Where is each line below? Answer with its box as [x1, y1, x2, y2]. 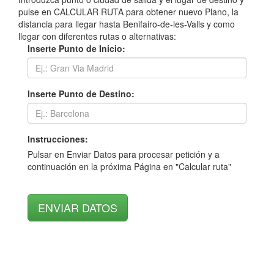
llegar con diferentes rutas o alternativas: [18, 30, 176, 42]
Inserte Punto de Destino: [28, 87, 135, 100]
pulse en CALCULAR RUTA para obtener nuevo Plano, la [18, 6, 239, 18]
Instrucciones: [28, 133, 88, 145]
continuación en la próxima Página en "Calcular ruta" [28, 160, 231, 172]
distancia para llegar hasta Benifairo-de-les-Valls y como [18, 18, 235, 30]
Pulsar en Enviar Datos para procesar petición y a [28, 148, 220, 160]
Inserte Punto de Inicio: [28, 42, 125, 54]
